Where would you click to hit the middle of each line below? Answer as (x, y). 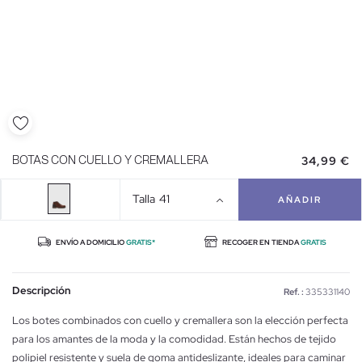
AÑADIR (300, 199)
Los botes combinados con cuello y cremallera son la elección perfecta (180, 320)
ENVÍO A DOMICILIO (90, 242)
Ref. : (294, 291)
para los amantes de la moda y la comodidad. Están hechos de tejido (174, 339)
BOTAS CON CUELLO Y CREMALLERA (110, 160)
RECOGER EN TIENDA (261, 242)
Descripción (42, 290)
